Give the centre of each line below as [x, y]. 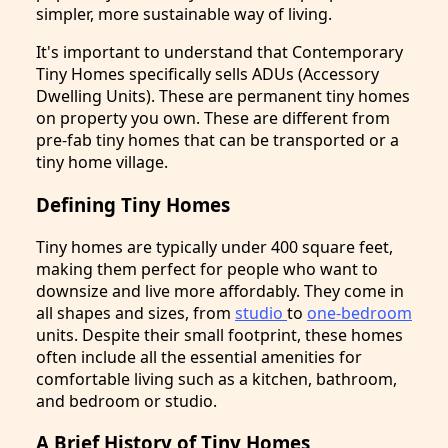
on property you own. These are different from [213, 118]
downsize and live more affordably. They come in [220, 290]
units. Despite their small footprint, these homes [219, 334]
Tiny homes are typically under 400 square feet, [214, 246]
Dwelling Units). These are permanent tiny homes [223, 96]
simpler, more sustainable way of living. [184, 14]
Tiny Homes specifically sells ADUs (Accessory [207, 74]
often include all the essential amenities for [199, 356]
